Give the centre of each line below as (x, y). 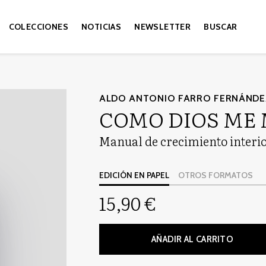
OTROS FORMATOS (215, 175)
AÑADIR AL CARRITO (192, 239)
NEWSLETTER (163, 27)
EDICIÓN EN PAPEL (134, 175)
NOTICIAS (102, 27)
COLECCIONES (39, 27)
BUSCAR (221, 27)
